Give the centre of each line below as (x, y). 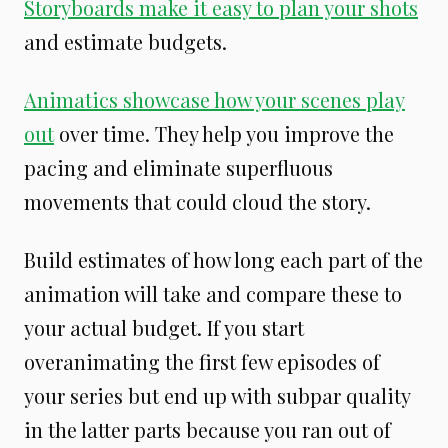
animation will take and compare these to (213, 293)
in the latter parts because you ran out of (207, 429)
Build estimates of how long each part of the (223, 259)
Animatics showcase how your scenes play (214, 99)
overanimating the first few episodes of (202, 361)
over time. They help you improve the (224, 133)
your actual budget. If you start (164, 327)
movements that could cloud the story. (197, 201)
